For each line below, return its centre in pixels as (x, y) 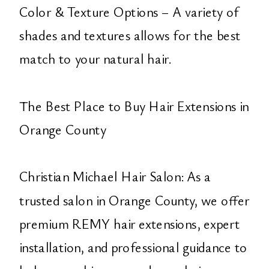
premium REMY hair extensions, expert (129, 223)
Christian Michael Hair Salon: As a (115, 177)
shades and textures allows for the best (130, 35)
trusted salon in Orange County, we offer (134, 200)
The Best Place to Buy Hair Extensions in (134, 106)
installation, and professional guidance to (133, 247)
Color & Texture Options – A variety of (129, 11)
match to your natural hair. (95, 59)
